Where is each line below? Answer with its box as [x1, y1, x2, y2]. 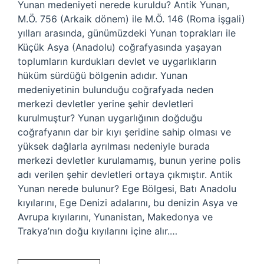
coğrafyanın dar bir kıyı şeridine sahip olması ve [18, 126, 231, 138]
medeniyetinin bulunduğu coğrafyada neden [18, 84, 213, 95]
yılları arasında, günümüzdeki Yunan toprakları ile [18, 27, 236, 39]
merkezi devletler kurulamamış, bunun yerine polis [18, 154, 240, 166]
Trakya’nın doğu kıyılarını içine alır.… [18, 225, 177, 237]
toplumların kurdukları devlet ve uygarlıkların [18, 55, 216, 67]
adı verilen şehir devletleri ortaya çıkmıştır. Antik [18, 169, 233, 180]
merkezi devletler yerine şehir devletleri [18, 98, 193, 110]
